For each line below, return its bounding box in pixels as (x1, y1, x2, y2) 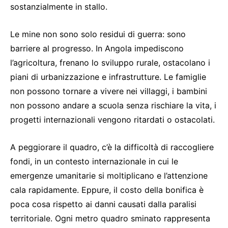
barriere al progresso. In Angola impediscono (10, 43, 184, 54)
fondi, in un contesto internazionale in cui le (10, 156, 178, 167)
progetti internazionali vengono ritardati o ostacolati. (10, 115, 215, 125)
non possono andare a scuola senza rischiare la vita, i (10, 100, 216, 111)
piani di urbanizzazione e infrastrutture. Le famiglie (10, 72, 206, 82)
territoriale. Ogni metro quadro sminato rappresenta (10, 213, 210, 224)
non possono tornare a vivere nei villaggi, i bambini (10, 86, 207, 97)
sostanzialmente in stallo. (10, 2, 107, 12)
